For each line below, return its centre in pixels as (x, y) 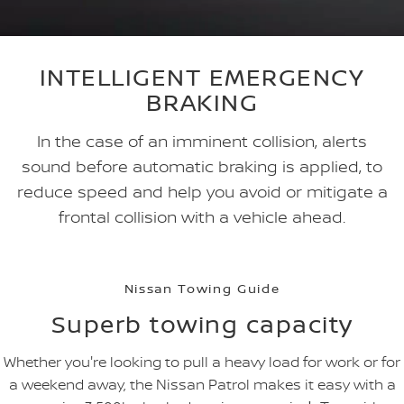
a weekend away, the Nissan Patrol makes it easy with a (202, 385)
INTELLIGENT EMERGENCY (202, 77)
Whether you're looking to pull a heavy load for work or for (202, 362)
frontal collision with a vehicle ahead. (202, 217)
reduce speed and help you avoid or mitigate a (202, 192)
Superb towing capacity (202, 324)
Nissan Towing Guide (202, 289)
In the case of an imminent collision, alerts (202, 142)
